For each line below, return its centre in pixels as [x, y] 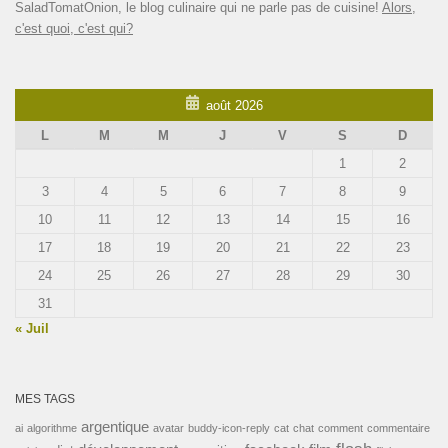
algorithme [52, 427]
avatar [168, 427]
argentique [115, 426]
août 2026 [234, 105]
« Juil [32, 328]
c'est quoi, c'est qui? [74, 28]
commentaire [398, 427]
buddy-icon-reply [229, 427]
